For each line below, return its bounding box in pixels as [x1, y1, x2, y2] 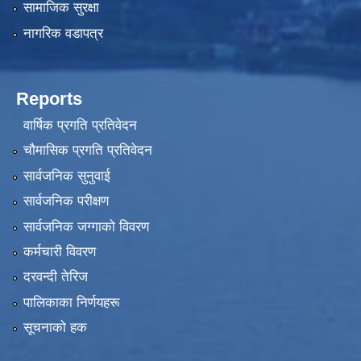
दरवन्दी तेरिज [23, 269, 88, 285]
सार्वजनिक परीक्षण [23, 193, 109, 210]
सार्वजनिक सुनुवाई [23, 168, 110, 184]
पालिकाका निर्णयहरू [23, 294, 119, 310]
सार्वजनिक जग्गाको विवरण [23, 218, 149, 234]
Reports [16, 88, 82, 109]
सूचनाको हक [23, 320, 87, 336]
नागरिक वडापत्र [23, 25, 103, 41]
